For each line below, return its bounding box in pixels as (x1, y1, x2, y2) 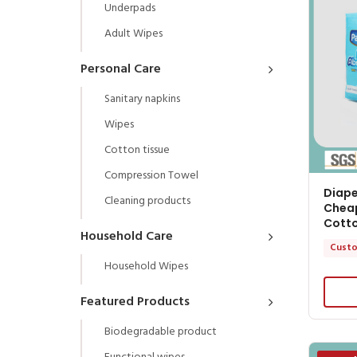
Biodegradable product (104, 322, 217, 341)
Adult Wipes (104, 24, 163, 43)
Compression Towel (104, 166, 198, 185)
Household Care (80, 226, 173, 247)
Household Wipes (104, 257, 188, 276)
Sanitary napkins (104, 89, 180, 108)
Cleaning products (104, 191, 190, 210)
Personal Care (80, 58, 161, 80)
